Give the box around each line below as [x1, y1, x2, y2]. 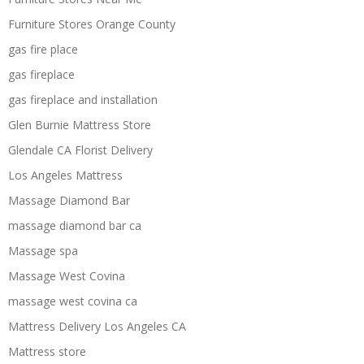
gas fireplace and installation [8, 91, 158, 107]
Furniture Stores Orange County [8, 15, 175, 32]
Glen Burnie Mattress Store [8, 116, 151, 132]
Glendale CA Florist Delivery [8, 141, 153, 158]
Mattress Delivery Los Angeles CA [8, 318, 186, 334]
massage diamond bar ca [8, 217, 141, 233]
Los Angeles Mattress [8, 167, 123, 183]
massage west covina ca [8, 292, 137, 309]
